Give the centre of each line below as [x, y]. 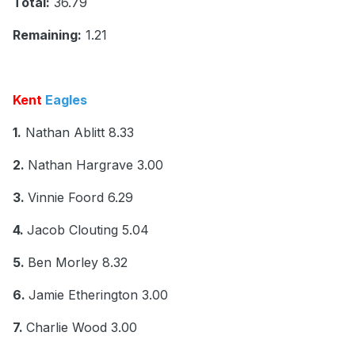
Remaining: [47, 35]
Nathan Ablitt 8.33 [78, 133]
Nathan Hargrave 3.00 [95, 165]
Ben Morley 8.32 [78, 263]
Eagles [65, 100]
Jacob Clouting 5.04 [88, 230]
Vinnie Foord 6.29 [80, 198]
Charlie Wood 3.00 [82, 328]
